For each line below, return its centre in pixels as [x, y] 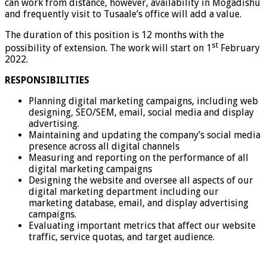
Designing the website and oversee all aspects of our [141, 180]
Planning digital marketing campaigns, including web [143, 101]
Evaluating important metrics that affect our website [142, 225]
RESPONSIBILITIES [47, 80]
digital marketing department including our [124, 191]
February [239, 48]
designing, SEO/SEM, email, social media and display [141, 112]
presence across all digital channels [104, 146]
